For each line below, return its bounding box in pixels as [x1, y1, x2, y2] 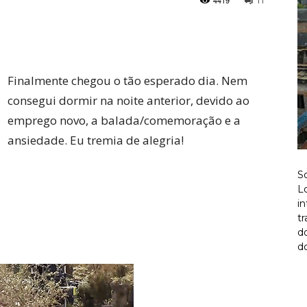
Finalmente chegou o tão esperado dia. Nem [8, 73, 247, 88]
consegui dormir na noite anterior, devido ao [8, 93, 249, 108]
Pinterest [77, 26, 110, 36]
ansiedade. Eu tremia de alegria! [8, 132, 184, 148]
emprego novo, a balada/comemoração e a [8, 112, 241, 128]
